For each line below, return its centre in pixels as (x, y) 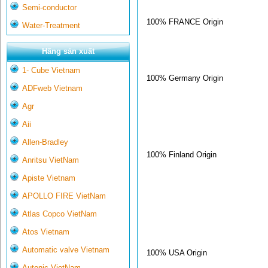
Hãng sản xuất (68, 51)
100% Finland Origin (182, 154)
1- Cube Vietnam (51, 71)
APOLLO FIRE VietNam (64, 196)
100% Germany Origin (185, 78)
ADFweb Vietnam (52, 89)
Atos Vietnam (46, 232)
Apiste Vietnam (49, 178)
